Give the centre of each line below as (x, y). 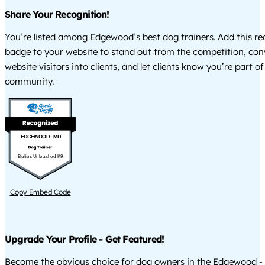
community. (29, 82)
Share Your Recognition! (57, 14)
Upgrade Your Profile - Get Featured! (85, 239)
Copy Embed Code (40, 192)
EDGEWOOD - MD (41, 137)
